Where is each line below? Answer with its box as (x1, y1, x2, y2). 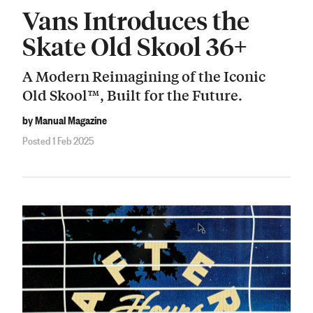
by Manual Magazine (22, 112, 107, 128)
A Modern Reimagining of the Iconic (22, 65, 265, 86)
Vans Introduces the (22, 4, 249, 36)
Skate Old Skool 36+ (22, 30, 247, 62)
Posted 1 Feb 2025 (22, 131, 94, 147)
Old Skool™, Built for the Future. (22, 84, 242, 105)
